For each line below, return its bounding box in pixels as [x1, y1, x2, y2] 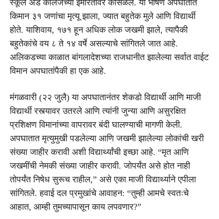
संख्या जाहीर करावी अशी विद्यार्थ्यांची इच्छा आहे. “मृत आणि [10, 147, 189, 157]
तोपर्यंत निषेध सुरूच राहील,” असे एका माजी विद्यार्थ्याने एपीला [10, 174, 196, 184]
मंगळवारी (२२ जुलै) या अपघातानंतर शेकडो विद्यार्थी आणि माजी [10, 92, 201, 102]
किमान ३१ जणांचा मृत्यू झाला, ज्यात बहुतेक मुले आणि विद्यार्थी [10, 11, 196, 21]
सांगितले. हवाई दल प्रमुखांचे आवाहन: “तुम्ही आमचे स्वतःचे [10, 188, 189, 198]
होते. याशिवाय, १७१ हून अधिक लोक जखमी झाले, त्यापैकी [10, 24, 188, 35]
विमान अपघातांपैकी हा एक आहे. [10, 66, 106, 76]
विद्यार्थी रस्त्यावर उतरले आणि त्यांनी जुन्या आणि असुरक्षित [10, 106, 186, 116]
